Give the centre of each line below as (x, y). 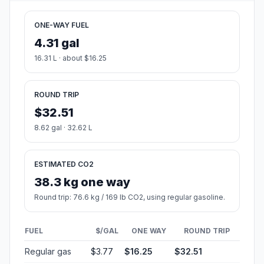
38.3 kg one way (82, 182)
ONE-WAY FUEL (62, 25)
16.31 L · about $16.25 (70, 58)
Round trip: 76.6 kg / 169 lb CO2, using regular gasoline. (130, 197)
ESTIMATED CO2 (64, 164)
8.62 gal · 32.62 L (63, 128)
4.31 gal (57, 43)
